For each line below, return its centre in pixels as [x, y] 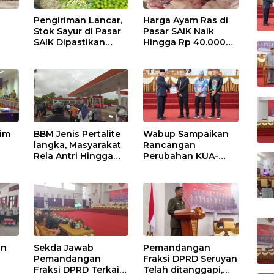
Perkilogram [171, 54]
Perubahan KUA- [181, 156]
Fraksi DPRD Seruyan [191, 259]
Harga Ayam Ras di [186, 20]
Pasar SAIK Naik [179, 31]
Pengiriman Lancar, [78, 20]
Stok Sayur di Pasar [78, 31]
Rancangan [170, 145]
